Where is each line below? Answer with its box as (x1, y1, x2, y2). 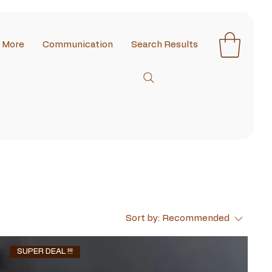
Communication (42, 40, 113, 49)
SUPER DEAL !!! (17, 248, 73, 256)
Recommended (162, 214, 229, 223)
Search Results (131, 40, 198, 49)
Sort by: (126, 214, 160, 223)
